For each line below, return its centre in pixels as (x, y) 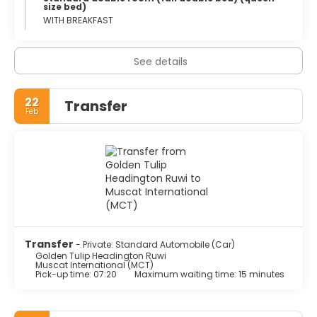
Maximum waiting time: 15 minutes (209, 274)
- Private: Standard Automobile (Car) (155, 244)
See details (160, 61)
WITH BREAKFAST (78, 20)
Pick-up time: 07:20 (76, 274)
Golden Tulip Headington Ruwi (101, 255)
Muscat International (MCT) (94, 265)
